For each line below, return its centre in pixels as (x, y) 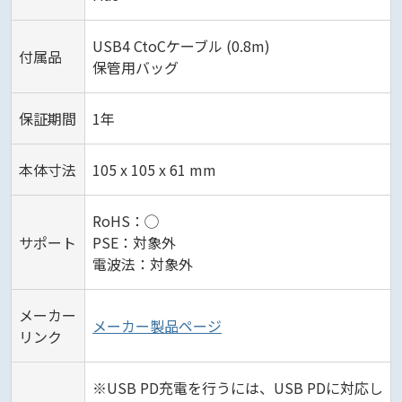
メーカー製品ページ (157, 325)
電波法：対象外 (143, 263)
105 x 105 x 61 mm (154, 169)
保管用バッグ (135, 67)
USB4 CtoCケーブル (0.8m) (181, 45)
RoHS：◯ (126, 220)
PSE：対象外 (134, 242)
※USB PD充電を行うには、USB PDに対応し (238, 387)
